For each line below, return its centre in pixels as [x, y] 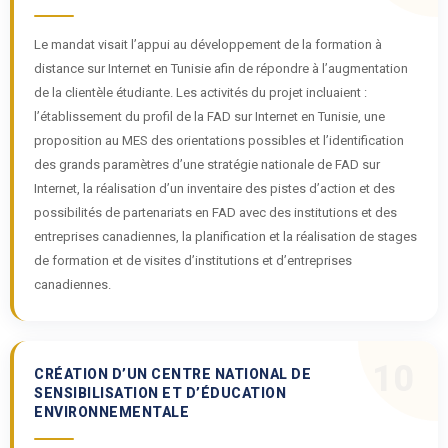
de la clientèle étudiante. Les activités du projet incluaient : [200, 92]
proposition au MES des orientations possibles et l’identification [219, 140]
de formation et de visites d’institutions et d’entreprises [193, 260]
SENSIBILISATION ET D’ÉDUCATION [160, 393]
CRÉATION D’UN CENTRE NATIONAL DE [172, 374]
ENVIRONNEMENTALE [111, 412]
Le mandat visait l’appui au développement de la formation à [208, 44]
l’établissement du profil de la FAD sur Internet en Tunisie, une [209, 116]
